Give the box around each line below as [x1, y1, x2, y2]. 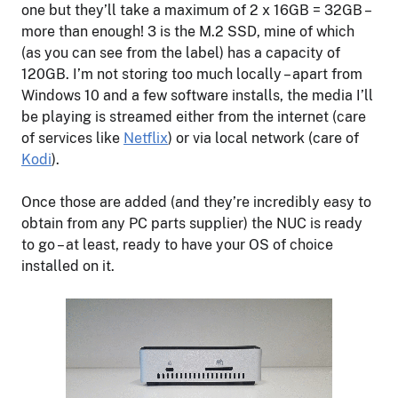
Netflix [123, 129, 168, 147]
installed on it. [21, 257, 115, 275]
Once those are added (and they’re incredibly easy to [21, 193, 371, 211]
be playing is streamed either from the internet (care [21, 107, 366, 125]
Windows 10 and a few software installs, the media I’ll [21, 86, 373, 104]
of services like [21, 129, 123, 147]
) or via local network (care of [168, 129, 359, 147]
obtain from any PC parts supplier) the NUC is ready [21, 214, 362, 232]
